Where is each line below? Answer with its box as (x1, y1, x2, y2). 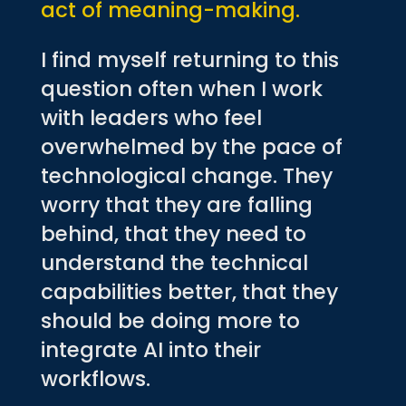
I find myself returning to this (40, 44, 339, 74)
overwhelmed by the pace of (40, 131, 343, 161)
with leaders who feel (40, 102, 262, 132)
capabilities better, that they (40, 276, 338, 306)
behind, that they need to (40, 218, 306, 248)
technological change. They (40, 160, 333, 190)
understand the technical (40, 247, 308, 277)
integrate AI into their (40, 334, 261, 364)
